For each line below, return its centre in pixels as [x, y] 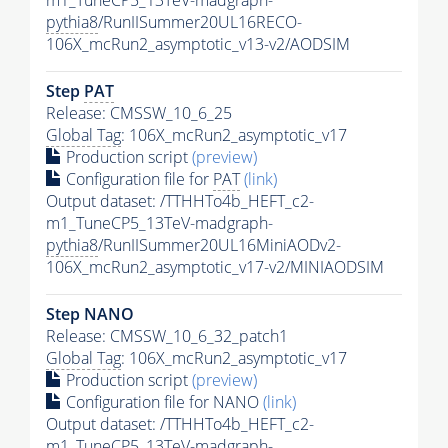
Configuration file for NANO [162, 402]
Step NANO [90, 314]
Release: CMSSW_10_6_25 [139, 113]
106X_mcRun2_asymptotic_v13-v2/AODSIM [198, 44]
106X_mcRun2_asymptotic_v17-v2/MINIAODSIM [215, 267]
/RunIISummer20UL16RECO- [200, 22]
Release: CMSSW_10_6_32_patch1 [167, 336]
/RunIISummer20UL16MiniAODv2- [219, 245]
